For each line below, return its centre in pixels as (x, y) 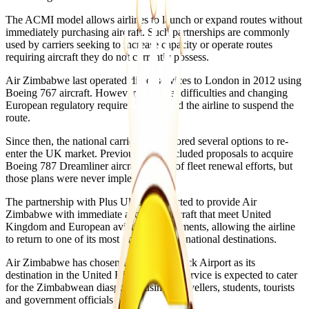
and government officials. (61, 299)
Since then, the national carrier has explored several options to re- (147, 141)
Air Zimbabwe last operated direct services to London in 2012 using (153, 80)
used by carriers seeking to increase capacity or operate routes (139, 44)
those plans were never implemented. (86, 178)
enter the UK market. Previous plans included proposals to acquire (149, 153)
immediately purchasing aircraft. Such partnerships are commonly (148, 32)
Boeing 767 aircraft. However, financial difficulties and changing (147, 92)
